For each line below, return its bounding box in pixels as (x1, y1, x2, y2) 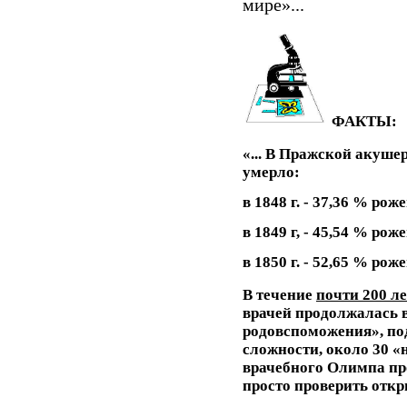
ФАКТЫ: (332, 112, 397, 130)
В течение (243, 285, 316, 303)
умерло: (243, 163, 300, 181)
